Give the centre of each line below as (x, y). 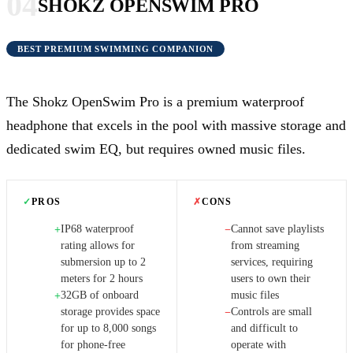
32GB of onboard (100, 295)
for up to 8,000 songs (108, 328)
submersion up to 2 (103, 262)
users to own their (270, 278)
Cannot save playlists (277, 229)
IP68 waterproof (97, 229)
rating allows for (98, 245)
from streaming (265, 245)
